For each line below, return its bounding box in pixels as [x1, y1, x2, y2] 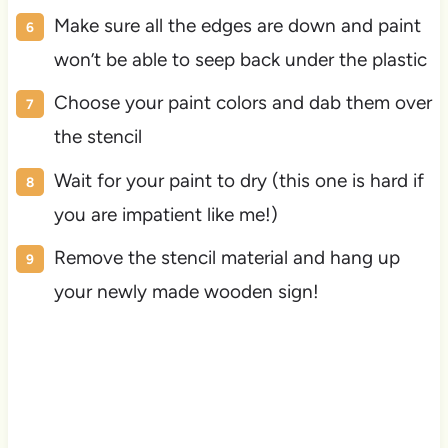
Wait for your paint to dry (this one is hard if [53, 168, 424, 192]
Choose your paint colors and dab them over [53, 91, 432, 115]
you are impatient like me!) [53, 202, 278, 226]
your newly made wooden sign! [53, 280, 319, 304]
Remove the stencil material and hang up [53, 246, 400, 270]
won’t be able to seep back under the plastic [53, 47, 427, 71]
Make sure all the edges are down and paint [53, 13, 421, 37]
